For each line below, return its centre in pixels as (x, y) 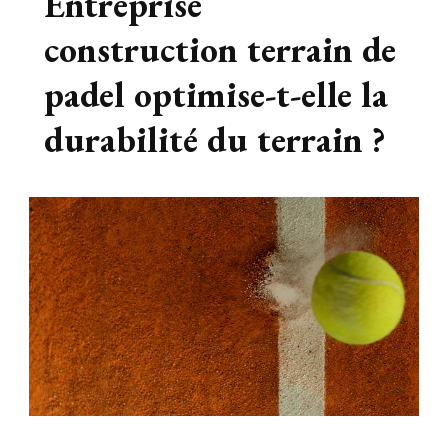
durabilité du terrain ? (215, 140)
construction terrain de (220, 50)
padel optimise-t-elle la (216, 95)
